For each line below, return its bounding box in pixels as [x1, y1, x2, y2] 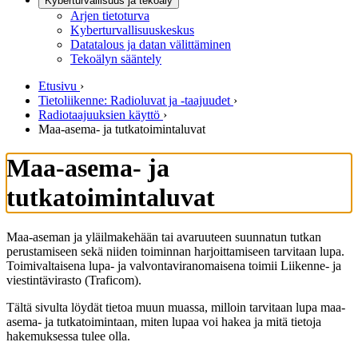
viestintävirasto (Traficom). [6, 272, 141, 287]
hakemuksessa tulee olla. [6, 328, 130, 343]
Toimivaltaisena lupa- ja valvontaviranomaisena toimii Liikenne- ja [6, 258, 341, 272]
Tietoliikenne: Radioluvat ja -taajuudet [38, 93, 230, 107]
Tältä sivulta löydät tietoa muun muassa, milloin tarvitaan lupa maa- [6, 300, 345, 314]
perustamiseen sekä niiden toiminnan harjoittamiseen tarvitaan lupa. [6, 244, 344, 258]
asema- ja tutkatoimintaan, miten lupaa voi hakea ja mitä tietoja [6, 314, 321, 328]
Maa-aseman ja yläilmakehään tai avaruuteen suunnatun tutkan [6, 229, 321, 244]
